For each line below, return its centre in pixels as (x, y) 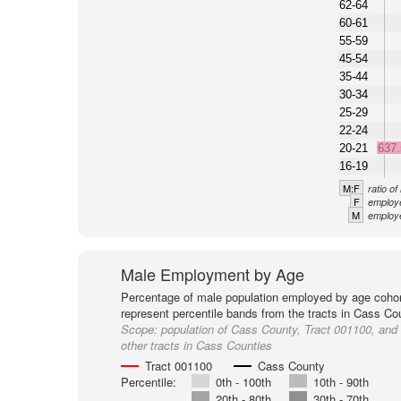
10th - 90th (341, 382)
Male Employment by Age (212, 274)
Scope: (141, 329)
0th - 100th (243, 382)
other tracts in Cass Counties (196, 345)
